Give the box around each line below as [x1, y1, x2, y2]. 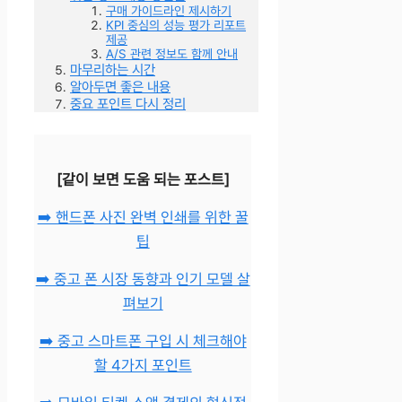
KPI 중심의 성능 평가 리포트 [106, 18, 246, 33]
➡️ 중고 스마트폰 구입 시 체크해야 [39, 332, 247, 351]
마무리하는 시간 [70, 61, 155, 79]
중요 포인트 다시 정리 [70, 95, 186, 113]
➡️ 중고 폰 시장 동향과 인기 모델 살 [35, 270, 250, 289]
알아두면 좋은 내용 [70, 78, 170, 96]
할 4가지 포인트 [93, 356, 192, 375]
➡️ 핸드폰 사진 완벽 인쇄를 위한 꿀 [37, 208, 249, 227]
